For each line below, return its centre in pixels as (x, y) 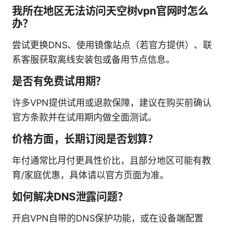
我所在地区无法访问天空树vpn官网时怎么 (110, 11)
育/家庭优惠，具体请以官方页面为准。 (90, 175)
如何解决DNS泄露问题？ (70, 196)
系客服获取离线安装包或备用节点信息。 (93, 59)
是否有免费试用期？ (59, 81)
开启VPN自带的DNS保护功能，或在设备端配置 (108, 218)
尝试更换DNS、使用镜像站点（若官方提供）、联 (112, 45)
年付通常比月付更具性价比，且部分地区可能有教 (111, 160)
